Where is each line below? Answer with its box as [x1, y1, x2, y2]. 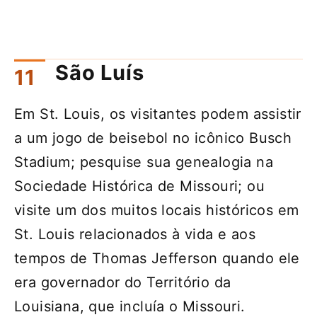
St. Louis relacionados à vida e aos [14, 226, 255, 243]
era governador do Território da [14, 274, 231, 292]
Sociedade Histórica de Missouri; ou [14, 178, 265, 195]
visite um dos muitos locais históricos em [14, 202, 299, 219]
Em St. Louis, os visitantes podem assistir [14, 105, 301, 123]
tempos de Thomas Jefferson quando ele [14, 250, 300, 267]
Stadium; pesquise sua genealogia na [14, 154, 273, 171]
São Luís [55, 60, 144, 86]
